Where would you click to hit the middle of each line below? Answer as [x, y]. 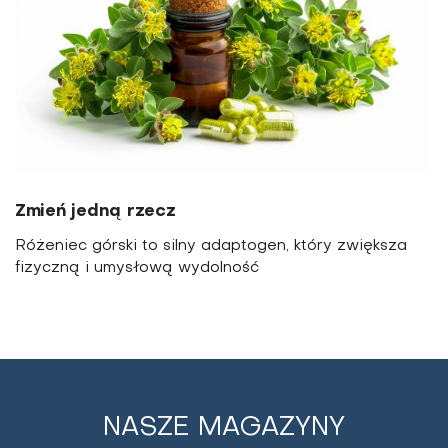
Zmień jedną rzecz [95, 211]
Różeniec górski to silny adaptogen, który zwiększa [211, 245]
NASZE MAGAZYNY [224, 428]
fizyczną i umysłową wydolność [137, 267]
